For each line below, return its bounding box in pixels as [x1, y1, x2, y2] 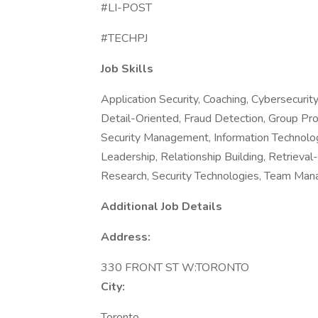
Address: [101, 229, 150, 245]
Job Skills [101, 61, 153, 77]
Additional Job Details [101, 199, 222, 214]
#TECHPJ [101, 31, 148, 46]
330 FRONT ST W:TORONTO [101, 260, 249, 275]
